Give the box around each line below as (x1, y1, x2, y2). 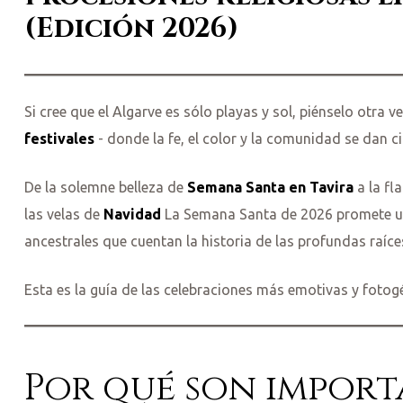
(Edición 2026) (24, 11, 238, 48)
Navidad (103, 206, 161, 223)
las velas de (24, 206, 103, 223)
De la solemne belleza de (24, 179, 187, 196)
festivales (24, 130, 94, 148)
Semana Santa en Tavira (187, 179, 354, 196)
